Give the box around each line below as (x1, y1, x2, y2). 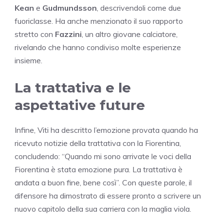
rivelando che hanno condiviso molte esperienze (15, 42, 181, 53)
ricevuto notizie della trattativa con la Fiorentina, (15, 138, 181, 148)
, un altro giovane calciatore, (82, 29, 178, 39)
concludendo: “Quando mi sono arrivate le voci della (15, 151, 191, 162)
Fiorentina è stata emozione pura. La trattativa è (15, 164, 182, 175)
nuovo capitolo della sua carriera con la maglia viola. (15, 204, 191, 214)
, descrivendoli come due (97, 3, 181, 13)
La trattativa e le (15, 79, 131, 96)
